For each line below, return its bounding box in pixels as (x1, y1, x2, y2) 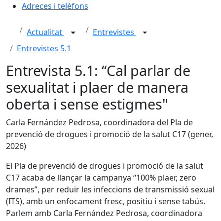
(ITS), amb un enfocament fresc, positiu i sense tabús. (6, 196, 205, 207)
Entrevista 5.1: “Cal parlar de (6, 61, 190, 80)
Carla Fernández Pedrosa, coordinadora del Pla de (6, 117, 193, 128)
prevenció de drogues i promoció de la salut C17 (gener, (6, 129, 213, 140)
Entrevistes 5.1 (17, 43, 71, 54)
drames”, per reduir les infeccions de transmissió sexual (6, 184, 215, 195)
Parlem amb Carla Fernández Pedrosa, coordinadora (6, 208, 202, 219)
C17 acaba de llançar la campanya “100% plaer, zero (6, 172, 196, 183)
